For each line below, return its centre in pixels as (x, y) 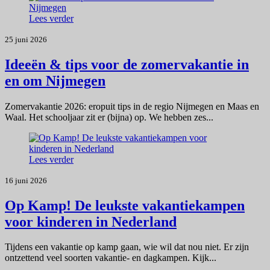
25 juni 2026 (26, 39)
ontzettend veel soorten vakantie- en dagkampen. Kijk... (111, 258)
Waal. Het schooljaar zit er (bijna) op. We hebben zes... (109, 117)
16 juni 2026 (26, 180)
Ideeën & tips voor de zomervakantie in (127, 64)
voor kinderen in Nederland (91, 221)
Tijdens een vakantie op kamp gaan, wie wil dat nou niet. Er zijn (127, 247)
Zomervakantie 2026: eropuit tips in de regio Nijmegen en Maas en (132, 106)
